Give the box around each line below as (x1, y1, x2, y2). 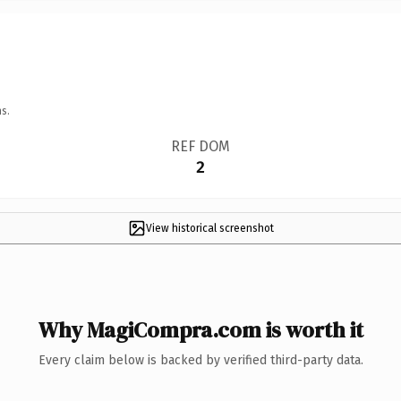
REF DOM (170, 137, 230, 155)
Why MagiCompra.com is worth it (38, 314, 363, 345)
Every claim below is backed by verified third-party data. (38, 352, 363, 368)
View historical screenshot (145, 221, 274, 235)
